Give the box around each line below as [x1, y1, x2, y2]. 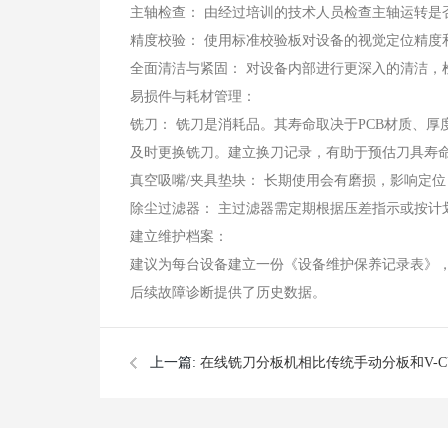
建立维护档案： [130, 229, 228, 244]
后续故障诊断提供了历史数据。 [130, 285, 326, 300]
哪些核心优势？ [150, 425, 248, 440]
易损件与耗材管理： [130, 89, 256, 104]
